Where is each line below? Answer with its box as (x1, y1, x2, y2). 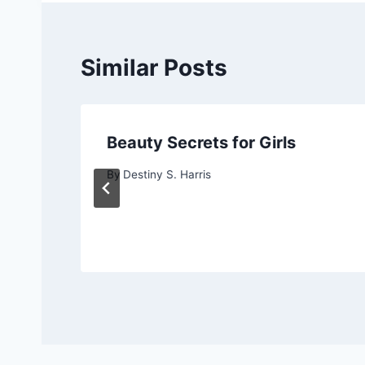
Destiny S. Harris (123, 167, 212, 181)
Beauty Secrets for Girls (107, 133, 296, 153)
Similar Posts (81, 54, 227, 82)
